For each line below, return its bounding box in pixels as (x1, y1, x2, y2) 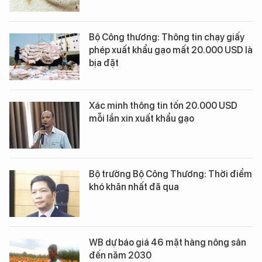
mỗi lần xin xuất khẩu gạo (89, 113, 194, 124)
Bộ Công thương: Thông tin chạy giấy (89, 32, 244, 43)
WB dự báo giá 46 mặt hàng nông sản (89, 237, 246, 248)
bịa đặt (89, 57, 119, 68)
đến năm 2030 (89, 250, 151, 261)
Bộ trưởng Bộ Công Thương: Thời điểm (89, 168, 252, 180)
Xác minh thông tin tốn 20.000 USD (89, 100, 237, 111)
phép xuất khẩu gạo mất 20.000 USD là (89, 44, 253, 56)
